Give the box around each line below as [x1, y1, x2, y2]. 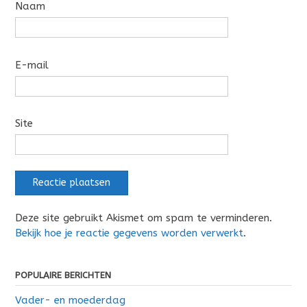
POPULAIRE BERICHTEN [15, 269, 111, 280]
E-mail [15, 58, 49, 71]
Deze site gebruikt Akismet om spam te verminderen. [15, 212, 272, 225]
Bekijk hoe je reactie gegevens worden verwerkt [15, 227, 243, 240]
